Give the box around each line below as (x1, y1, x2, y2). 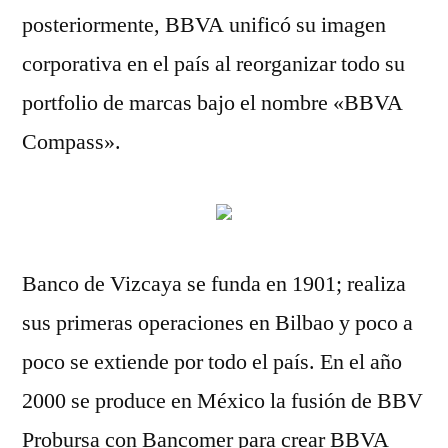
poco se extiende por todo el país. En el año (22, 348, 402, 376)
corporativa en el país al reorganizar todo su (22, 50, 405, 78)
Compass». (22, 128, 121, 156)
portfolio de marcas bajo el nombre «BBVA (22, 89, 403, 117)
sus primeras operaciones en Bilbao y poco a (22, 309, 413, 337)
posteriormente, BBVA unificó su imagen (22, 11, 386, 39)
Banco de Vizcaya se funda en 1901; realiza (22, 270, 406, 298)
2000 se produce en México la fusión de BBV (22, 387, 423, 415)
